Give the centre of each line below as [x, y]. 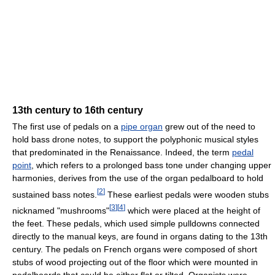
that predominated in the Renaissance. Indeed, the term [122, 152]
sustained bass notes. [55, 194]
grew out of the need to [209, 126]
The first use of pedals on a [67, 126]
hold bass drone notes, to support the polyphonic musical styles [135, 139]
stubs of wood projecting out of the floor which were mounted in [135, 262]
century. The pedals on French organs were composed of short [135, 249]
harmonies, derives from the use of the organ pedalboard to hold [138, 178]
